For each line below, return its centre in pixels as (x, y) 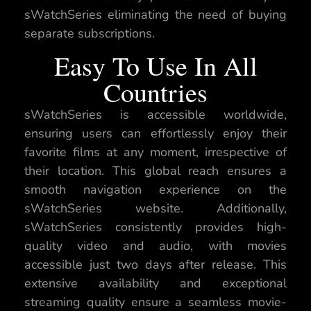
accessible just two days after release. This (155, 265)
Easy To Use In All (155, 66)
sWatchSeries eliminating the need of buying (155, 15)
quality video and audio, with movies (155, 246)
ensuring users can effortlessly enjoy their (155, 134)
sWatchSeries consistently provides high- (155, 227)
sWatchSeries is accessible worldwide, (155, 115)
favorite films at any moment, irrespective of (155, 152)
